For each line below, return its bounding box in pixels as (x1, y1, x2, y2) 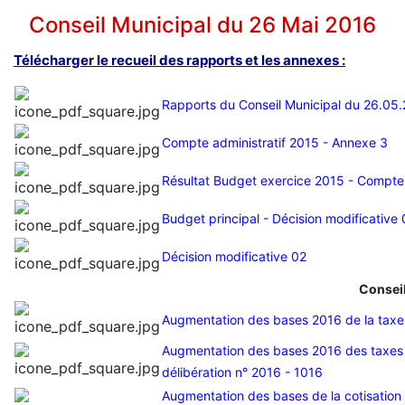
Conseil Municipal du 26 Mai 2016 (29, 12, 376, 39)
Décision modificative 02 (162, 249, 306, 265)
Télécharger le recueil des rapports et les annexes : (14, 52, 345, 70)
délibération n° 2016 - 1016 (162, 364, 323, 381)
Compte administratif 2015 (162, 135, 319, 151)
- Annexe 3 (319, 135, 388, 151)
